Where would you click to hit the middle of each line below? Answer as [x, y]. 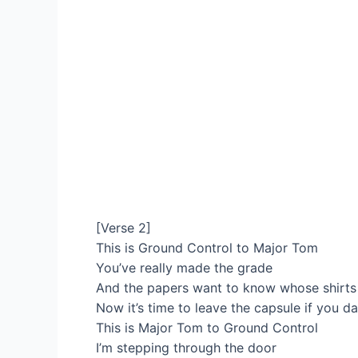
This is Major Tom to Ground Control [207, 328]
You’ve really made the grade [184, 268]
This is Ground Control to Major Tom [207, 248]
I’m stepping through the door [186, 348]
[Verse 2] [123, 228]
